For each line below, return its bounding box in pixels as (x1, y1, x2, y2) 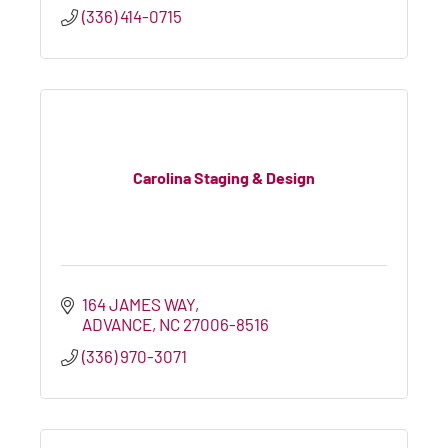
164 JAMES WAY (82, 293, 196, 314)
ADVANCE (82, 313, 153, 334)
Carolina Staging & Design (133, 168, 315, 188)
